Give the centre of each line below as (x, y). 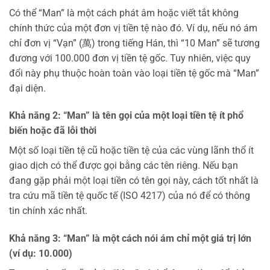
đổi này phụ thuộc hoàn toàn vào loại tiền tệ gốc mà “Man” (134, 73)
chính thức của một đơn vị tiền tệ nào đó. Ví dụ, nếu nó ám (133, 28)
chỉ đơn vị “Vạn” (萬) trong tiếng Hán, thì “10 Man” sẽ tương (134, 43)
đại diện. (27, 88)
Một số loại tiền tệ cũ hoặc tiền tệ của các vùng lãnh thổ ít (131, 151)
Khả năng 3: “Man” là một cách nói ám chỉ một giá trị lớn (130, 239)
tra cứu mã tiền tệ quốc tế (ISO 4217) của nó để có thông (130, 196)
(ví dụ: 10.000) (41, 254)
